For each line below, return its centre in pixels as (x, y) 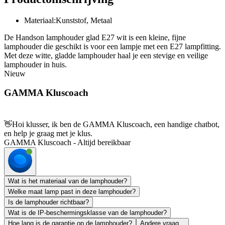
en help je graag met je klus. (48, 134)
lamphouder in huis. (35, 64)
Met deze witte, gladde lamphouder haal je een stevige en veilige (106, 55)
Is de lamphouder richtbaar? (48, 202)
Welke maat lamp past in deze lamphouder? (72, 192)
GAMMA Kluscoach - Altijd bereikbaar (67, 143)
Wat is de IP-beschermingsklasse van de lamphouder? (87, 213)
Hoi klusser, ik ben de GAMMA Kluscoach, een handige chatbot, (116, 125)
